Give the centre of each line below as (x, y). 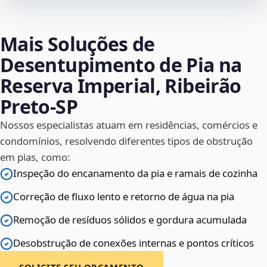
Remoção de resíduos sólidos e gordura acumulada (130, 220)
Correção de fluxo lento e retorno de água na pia (124, 197)
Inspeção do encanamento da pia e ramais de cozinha (135, 173)
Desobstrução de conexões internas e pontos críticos (133, 243)
